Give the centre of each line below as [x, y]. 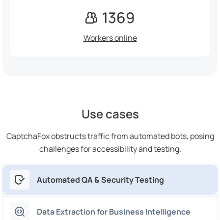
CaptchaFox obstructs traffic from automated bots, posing [110, 136]
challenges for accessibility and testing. [110, 149]
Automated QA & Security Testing [100, 180]
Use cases [110, 114]
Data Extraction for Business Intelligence [114, 212]
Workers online [110, 38]
